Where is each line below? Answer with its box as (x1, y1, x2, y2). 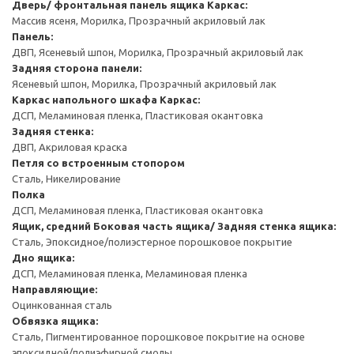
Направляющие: (12, 283, 97, 295)
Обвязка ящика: (12, 314, 98, 326)
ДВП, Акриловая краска (12, 141, 127, 153)
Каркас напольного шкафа (12, 93, 157, 105)
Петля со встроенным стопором (12, 156, 185, 168)
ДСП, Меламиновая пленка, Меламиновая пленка (12, 267, 247, 279)
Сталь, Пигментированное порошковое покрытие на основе (12, 330, 305, 342)
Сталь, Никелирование (12, 172, 121, 184)
